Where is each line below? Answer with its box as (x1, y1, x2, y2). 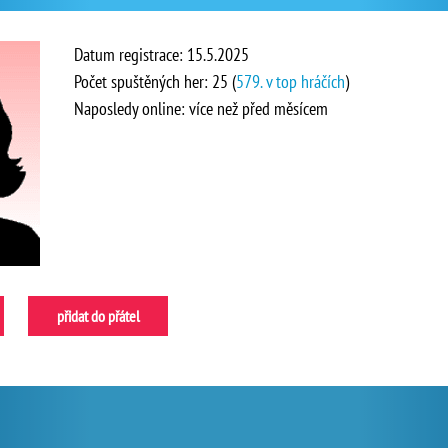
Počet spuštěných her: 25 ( (74, 70, 236, 93)
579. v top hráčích (236, 70, 345, 93)
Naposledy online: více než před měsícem (74, 97, 328, 120)
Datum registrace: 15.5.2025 (74, 43, 249, 66)
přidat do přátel (56, 306, 140, 326)
